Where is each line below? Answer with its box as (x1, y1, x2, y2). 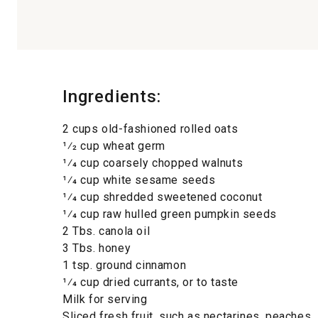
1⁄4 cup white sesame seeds (62, 173, 216, 187)
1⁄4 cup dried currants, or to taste (62, 275, 238, 289)
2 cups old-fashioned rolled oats (62, 122, 238, 136)
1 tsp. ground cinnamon (62, 258, 187, 272)
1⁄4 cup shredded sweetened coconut (62, 190, 263, 204)
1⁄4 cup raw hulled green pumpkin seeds (62, 207, 277, 221)
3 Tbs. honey (62, 241, 131, 255)
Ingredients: (62, 87, 161, 106)
